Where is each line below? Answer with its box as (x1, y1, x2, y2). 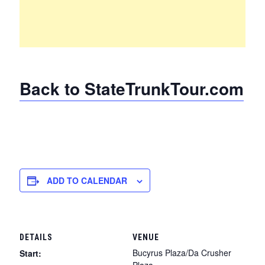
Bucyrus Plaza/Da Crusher (132, 246, 231, 258)
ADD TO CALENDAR (46, 174, 127, 187)
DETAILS (19, 232, 53, 242)
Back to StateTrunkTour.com (19, 76, 244, 101)
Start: (19, 247, 41, 259)
